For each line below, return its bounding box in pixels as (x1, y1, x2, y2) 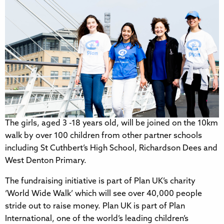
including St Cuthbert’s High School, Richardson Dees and (5, 144, 217, 153)
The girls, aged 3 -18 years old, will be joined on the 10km (5, 119, 218, 128)
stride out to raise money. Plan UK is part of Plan (5, 202, 185, 211)
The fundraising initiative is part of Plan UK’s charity (5, 177, 195, 186)
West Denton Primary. (5, 157, 86, 165)
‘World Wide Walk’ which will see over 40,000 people (5, 190, 202, 198)
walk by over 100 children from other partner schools (5, 132, 202, 140)
